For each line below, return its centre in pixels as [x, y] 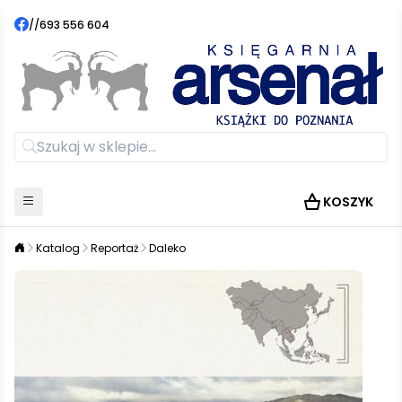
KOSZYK [348, 201]
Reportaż [114, 248]
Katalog [58, 248]
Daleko [167, 248]
